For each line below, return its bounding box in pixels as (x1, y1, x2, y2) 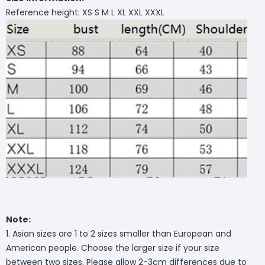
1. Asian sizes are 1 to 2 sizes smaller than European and (6, 227, 231, 240)
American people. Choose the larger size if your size (6, 241, 219, 254)
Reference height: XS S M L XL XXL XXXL (6, 6, 164, 18)
